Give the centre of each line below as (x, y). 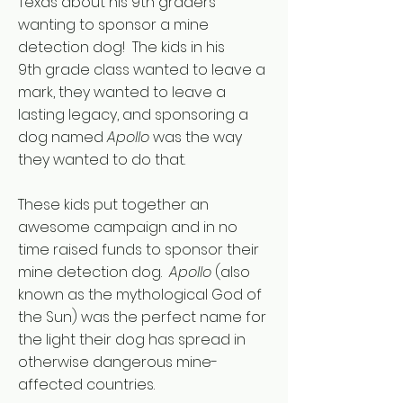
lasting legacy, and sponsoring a (133, 115)
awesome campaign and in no (128, 227)
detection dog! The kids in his (121, 47)
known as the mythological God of (140, 295)
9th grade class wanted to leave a (142, 70)
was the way (196, 137)
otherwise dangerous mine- (118, 362)
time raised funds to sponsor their (139, 250)
